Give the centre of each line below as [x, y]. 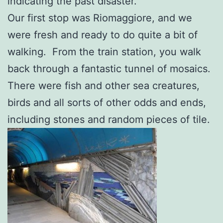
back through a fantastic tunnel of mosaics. [111, 68]
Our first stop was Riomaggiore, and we [100, 18]
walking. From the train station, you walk [104, 52]
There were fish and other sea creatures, [104, 85]
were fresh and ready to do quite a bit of [103, 35]
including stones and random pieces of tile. [109, 119]
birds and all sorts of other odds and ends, [107, 102]
